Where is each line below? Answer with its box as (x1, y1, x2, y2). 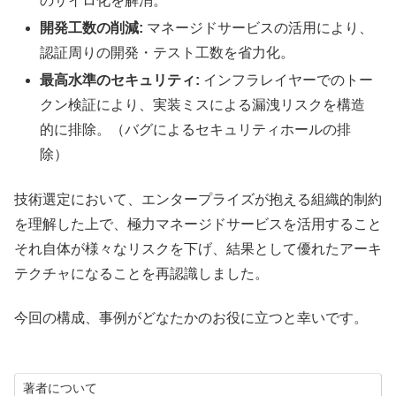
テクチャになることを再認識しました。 (14, 265, 269, 281)
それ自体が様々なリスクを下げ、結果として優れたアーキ (14, 240, 382, 256)
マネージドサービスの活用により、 (143, 20, 374, 36)
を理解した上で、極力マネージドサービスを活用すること (14, 216, 382, 232)
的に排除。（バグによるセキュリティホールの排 (40, 122, 352, 138)
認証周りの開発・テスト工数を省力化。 (40, 45, 295, 61)
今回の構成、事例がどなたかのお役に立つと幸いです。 (14, 310, 368, 326)
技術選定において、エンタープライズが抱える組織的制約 (14, 191, 382, 207)
